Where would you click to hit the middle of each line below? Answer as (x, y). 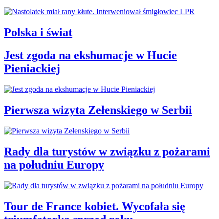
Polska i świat (38, 33)
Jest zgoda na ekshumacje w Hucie (90, 55)
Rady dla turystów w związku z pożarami (107, 151)
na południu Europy (54, 164)
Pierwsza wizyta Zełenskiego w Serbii (98, 110)
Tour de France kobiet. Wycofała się (95, 206)
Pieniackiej (32, 69)
